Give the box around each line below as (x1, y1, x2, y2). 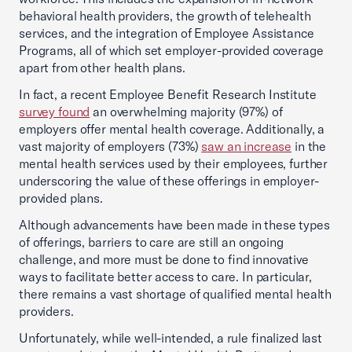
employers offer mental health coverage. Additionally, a (19, 121, 325, 137)
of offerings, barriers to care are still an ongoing (19, 234, 284, 250)
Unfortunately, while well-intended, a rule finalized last (19, 330, 322, 346)
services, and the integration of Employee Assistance (19, 25, 314, 41)
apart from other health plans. (19, 60, 185, 75)
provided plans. (19, 190, 103, 206)
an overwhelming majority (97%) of (90, 104, 283, 119)
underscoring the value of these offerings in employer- (19, 173, 320, 189)
